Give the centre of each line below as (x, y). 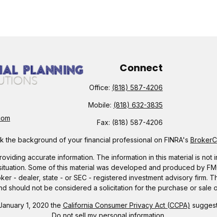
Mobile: (101, 105)
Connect (141, 68)
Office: (100, 87)
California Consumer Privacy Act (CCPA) (126, 205)
